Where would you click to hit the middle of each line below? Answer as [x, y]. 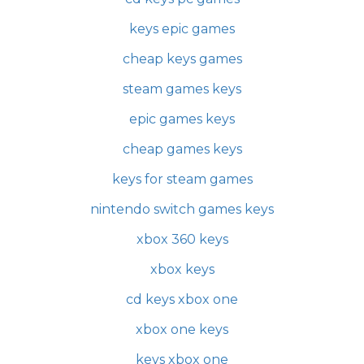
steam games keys [182, 89]
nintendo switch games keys [182, 209]
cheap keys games [182, 59]
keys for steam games [182, 179]
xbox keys [182, 269]
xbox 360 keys [182, 239]
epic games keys [182, 119]
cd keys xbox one [182, 299]
